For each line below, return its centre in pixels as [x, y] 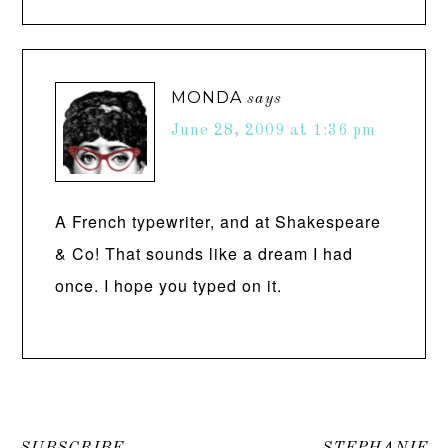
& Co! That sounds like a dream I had [204, 253]
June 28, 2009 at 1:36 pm [274, 131]
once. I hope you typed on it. [169, 285]
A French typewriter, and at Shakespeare [218, 221]
